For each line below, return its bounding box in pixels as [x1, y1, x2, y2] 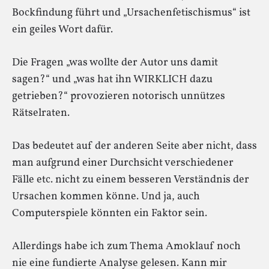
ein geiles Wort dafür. [12, 22, 113, 37]
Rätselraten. [12, 105, 70, 121]
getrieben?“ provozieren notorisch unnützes [12, 88, 225, 104]
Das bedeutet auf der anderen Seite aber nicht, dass [12, 138, 257, 154]
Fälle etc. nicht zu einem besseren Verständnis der [12, 172, 249, 187]
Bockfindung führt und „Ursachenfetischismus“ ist [12, 5, 250, 20]
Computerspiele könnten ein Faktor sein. [12, 205, 207, 221]
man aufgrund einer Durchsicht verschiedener [12, 155, 234, 171]
